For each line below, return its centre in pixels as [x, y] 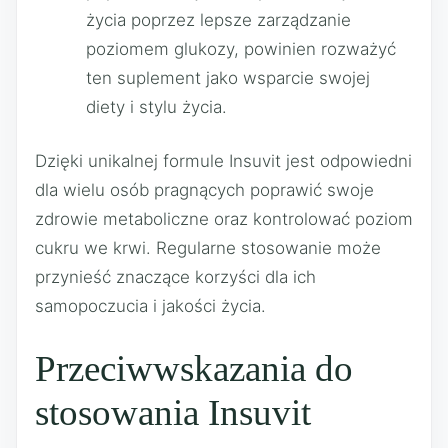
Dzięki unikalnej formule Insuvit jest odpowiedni [223, 161]
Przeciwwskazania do [194, 368]
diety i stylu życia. [156, 106]
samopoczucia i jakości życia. [150, 306]
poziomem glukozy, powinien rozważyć [241, 48]
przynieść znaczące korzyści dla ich [175, 277]
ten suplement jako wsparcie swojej [228, 77]
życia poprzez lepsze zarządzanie [218, 19]
